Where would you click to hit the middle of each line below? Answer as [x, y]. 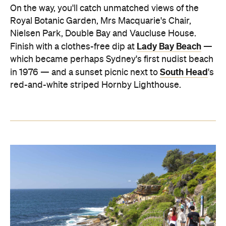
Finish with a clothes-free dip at [73, 47]
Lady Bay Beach [169, 46]
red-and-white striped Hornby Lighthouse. [96, 85]
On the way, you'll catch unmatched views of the [104, 8]
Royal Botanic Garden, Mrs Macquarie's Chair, [101, 21]
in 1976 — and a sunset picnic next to [85, 72]
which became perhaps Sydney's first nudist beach [112, 59]
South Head [184, 72]
